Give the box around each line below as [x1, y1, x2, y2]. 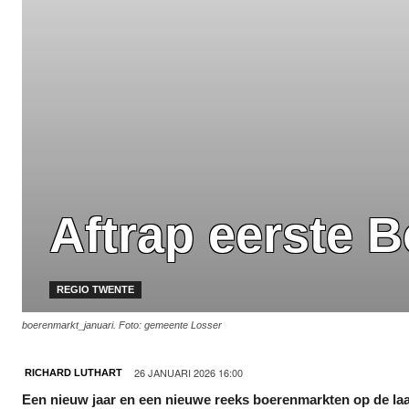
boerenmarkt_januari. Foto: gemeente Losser [22, 319, 222, 330]
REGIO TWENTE [57, 283, 134, 295]
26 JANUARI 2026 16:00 [134, 364, 243, 380]
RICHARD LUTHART [25, 366, 122, 378]
